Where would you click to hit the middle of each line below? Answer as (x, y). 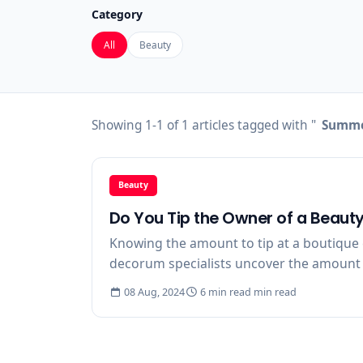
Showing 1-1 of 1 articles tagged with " (203, 125)
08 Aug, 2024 (154, 292)
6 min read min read (247, 292)
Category (117, 14)
